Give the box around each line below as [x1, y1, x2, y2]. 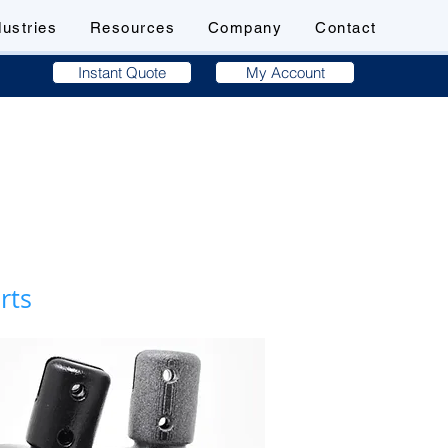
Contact [315, 19, 377, 36]
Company [207, 19, 283, 36]
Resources [89, 19, 176, 36]
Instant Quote [78, 63, 166, 82]
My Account [245, 63, 325, 82]
